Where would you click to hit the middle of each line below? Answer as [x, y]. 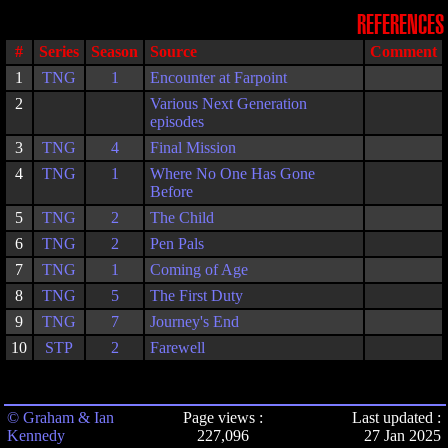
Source [173, 51]
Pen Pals [177, 243]
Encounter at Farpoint [218, 77]
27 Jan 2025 [402, 435]
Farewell [177, 347]
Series [59, 51]
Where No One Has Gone [232, 173]
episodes [177, 121]
